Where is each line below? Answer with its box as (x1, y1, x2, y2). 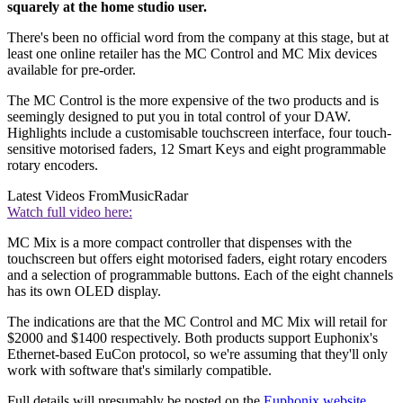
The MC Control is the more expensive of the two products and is (7, 93, 379, 109)
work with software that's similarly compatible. (7, 363, 272, 379)
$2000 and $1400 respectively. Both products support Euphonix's (7, 330, 378, 346)
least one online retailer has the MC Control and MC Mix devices (7, 46, 377, 62)
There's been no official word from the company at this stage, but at (7, 30, 389, 46)
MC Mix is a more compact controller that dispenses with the (7, 235, 352, 251)
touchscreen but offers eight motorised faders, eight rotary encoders (7, 251, 387, 267)
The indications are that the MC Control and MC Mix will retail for (7, 314, 387, 330)
